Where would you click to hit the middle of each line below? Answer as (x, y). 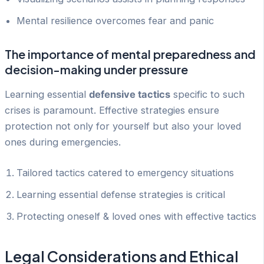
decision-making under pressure (96, 70)
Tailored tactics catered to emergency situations (125, 173)
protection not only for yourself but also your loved (123, 126)
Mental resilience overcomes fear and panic (115, 21)
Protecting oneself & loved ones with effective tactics (136, 217)
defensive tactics (130, 95)
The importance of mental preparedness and (130, 54)
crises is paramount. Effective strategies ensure (112, 110)
